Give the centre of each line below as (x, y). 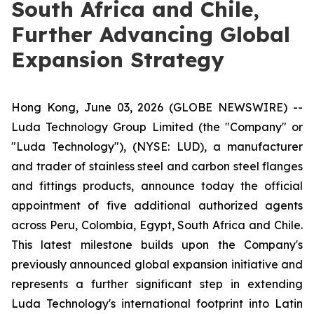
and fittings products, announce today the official (157, 186)
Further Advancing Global (151, 34)
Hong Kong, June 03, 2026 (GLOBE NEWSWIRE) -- (157, 107)
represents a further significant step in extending (157, 284)
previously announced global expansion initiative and (157, 264)
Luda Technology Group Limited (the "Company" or (157, 127)
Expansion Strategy (118, 60)
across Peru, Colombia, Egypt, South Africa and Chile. (157, 225)
